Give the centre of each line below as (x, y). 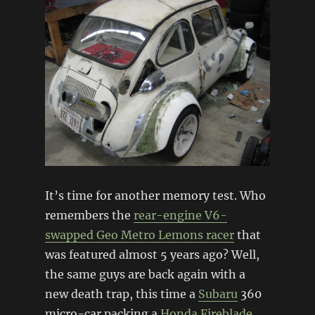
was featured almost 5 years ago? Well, (152, 254)
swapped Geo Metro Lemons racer (139, 234)
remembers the (89, 215)
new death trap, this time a (121, 294)
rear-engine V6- (180, 215)
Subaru (218, 294)
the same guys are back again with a (145, 274)
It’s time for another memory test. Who (155, 195)
